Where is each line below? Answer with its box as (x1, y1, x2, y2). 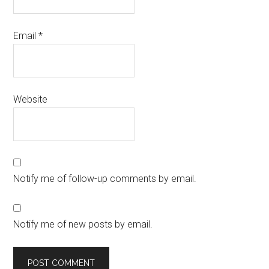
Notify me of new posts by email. (13, 219, 153, 231)
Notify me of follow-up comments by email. (13, 173, 197, 185)
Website (13, 94, 48, 106)
